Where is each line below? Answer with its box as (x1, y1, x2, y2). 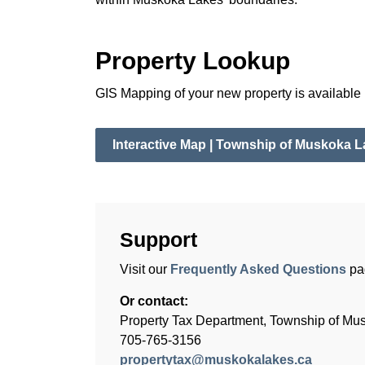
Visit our (120, 262, 170, 276)
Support (120, 228, 197, 251)
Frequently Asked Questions (170, 262, 346, 276)
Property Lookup (95, 47, 290, 74)
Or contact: (120, 294, 188, 308)
